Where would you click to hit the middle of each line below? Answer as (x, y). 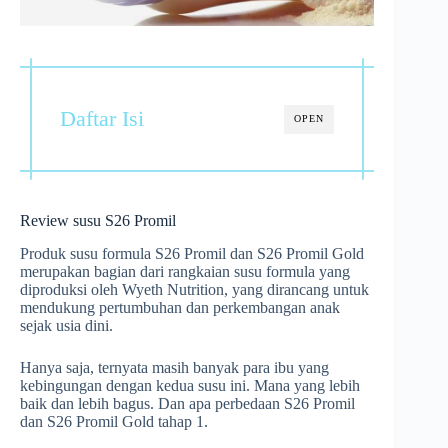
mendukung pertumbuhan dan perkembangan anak (180, 307)
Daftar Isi (102, 119)
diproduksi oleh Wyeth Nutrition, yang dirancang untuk (194, 289)
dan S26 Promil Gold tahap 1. (114, 421)
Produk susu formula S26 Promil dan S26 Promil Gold (192, 253)
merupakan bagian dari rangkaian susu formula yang (185, 271)
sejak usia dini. (66, 325)
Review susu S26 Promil (98, 221)
